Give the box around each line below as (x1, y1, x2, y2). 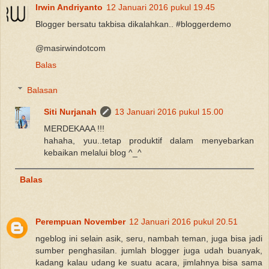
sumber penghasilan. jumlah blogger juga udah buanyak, (35, 245, 262, 255)
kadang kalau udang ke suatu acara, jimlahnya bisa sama (35, 257, 262, 267)
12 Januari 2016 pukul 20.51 (129, 216, 238, 226)
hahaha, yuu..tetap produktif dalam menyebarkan (44, 135, 254, 145)
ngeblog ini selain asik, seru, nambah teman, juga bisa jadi (35, 233, 262, 243)
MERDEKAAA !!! (44, 123, 105, 133)
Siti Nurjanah (44, 106, 97, 116)
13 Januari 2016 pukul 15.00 (115, 106, 224, 116)
